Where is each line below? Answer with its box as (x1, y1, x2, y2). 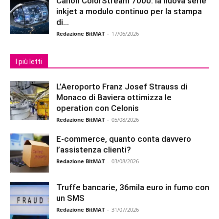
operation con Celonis (56, 103, 139, 113)
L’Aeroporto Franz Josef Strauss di (56, 82, 187, 91)
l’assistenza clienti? (56, 145, 131, 154)
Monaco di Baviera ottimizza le (56, 92, 172, 102)
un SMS (56, 193, 85, 203)
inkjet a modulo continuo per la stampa (56, 6, 202, 16)
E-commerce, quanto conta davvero (56, 134, 191, 144)
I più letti (16, 58, 42, 66)
